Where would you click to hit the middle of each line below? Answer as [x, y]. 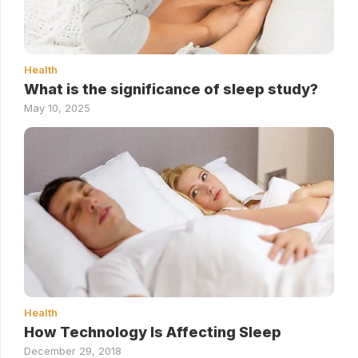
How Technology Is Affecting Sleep [153, 332]
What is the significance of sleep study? [171, 89]
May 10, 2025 [57, 108]
